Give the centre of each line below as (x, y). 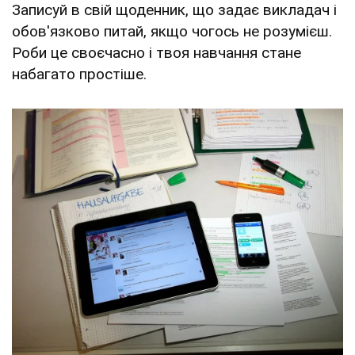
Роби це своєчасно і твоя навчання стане (157, 53)
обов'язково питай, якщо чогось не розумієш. (172, 32)
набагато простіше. (79, 74)
